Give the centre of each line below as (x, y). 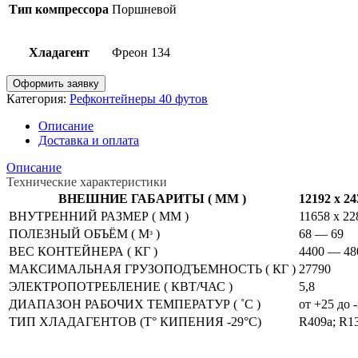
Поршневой (144, 9)
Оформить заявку (56, 83)
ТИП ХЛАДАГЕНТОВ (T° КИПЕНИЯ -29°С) (135, 321)
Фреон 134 (141, 52)
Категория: (38, 98)
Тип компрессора (59, 9)
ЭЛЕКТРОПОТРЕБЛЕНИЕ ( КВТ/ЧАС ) (121, 286)
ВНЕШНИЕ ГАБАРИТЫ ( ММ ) (152, 198)
